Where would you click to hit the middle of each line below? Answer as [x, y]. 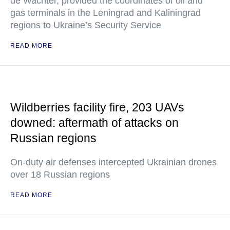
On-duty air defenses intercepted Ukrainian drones [113, 162]
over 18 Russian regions [60, 175]
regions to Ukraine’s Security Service [86, 25]
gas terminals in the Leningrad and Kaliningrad [106, 13]
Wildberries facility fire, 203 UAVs [97, 107]
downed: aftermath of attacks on [94, 123]
